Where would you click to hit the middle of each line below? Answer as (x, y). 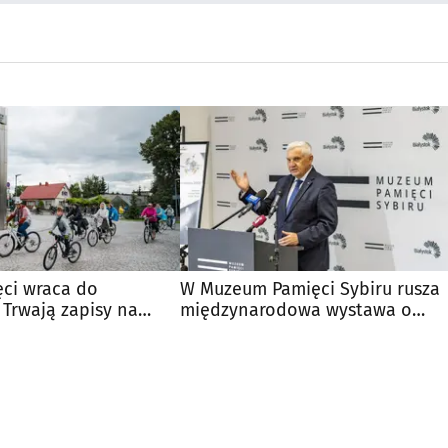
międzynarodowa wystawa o (296, 309)
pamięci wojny (239, 330)
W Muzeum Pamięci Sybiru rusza (310, 288)
